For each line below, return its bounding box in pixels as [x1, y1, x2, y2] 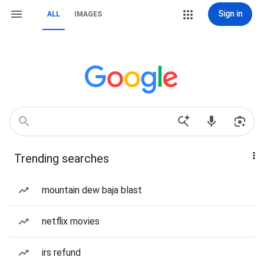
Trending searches [14, 151, 109, 166]
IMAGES [74, 10, 102, 18]
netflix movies [42, 216, 100, 227]
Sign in [217, 9, 243, 18]
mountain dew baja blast [42, 184, 142, 196]
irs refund [42, 247, 81, 258]
